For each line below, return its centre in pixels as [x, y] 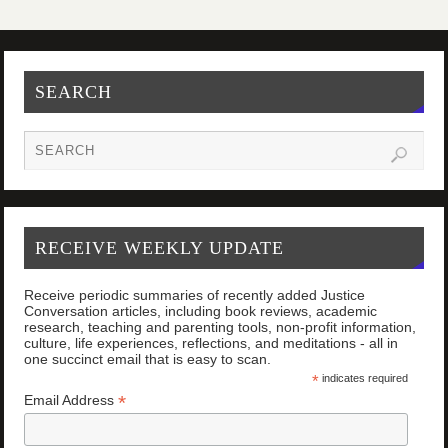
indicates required [363, 378]
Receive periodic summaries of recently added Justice [195, 295]
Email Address [71, 400]
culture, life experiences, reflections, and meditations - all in [211, 343]
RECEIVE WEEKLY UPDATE [159, 247]
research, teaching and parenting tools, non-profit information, [220, 327]
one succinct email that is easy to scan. [148, 359]
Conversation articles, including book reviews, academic [201, 311]
